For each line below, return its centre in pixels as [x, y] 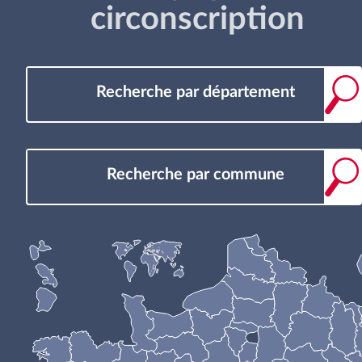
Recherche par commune [196, 175]
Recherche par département [196, 93]
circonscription [198, 20]
